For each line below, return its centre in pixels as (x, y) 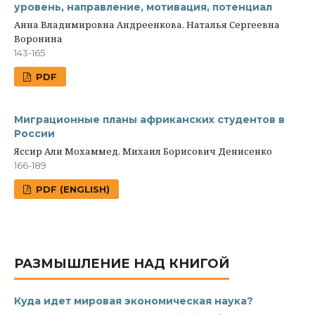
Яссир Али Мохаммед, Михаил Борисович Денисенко (143, 152)
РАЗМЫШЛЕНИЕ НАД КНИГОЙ (122, 264)
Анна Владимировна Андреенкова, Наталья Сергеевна (147, 25)
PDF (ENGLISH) (72, 189)
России (34, 134)
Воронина (38, 39)
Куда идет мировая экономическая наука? (134, 301)
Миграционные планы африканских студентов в (149, 120)
